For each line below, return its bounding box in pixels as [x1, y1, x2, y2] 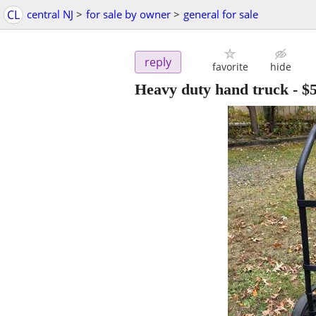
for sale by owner [86, 7, 171, 21]
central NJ [27, 7, 73, 21]
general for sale [183, 7, 258, 21]
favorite [212, 60, 248, 74]
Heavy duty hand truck [135, 80, 288, 99]
